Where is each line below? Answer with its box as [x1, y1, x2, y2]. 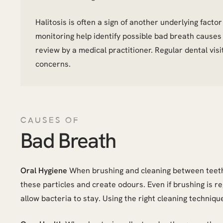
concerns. [35, 59, 71, 69]
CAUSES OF [20, 116, 80, 125]
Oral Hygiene [20, 165, 67, 176]
